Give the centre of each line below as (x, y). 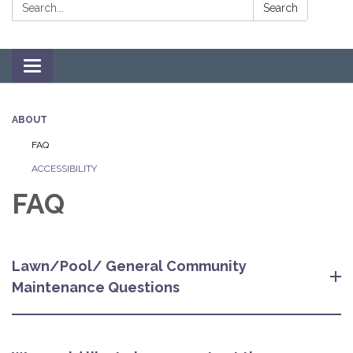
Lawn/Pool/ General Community (129, 266)
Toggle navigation (84, 67)
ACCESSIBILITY (64, 169)
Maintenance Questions (96, 287)
